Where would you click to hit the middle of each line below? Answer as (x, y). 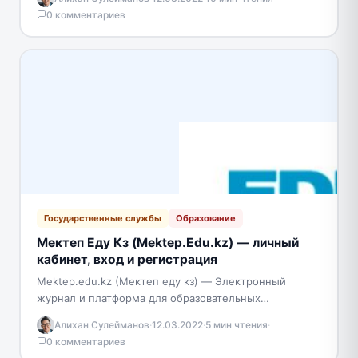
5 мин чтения (236, 325)
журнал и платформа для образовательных (148, 298)
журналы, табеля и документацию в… (135, 331)
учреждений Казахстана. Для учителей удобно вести (174, 314)
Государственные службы (102, 218)
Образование (205, 218)
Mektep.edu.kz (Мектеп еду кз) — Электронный (161, 281)
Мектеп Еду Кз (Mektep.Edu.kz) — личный (167, 242)
